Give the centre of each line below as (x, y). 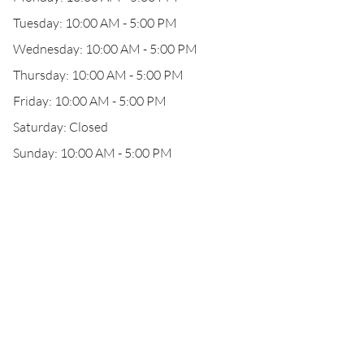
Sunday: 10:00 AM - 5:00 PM (93, 153)
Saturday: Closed (61, 127)
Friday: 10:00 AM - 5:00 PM (90, 101)
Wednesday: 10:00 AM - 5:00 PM (105, 49)
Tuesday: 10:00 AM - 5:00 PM (95, 23)
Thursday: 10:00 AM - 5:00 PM (98, 75)
